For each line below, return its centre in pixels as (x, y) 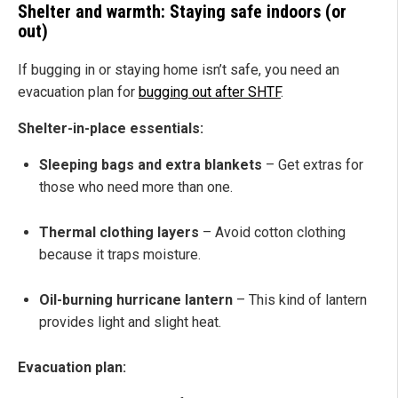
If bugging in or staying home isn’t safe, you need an (179, 70)
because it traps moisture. (120, 255)
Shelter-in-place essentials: (111, 129)
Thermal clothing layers (119, 233)
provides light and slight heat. (130, 322)
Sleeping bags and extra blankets (151, 165)
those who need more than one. (136, 187)
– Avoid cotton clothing (272, 233)
